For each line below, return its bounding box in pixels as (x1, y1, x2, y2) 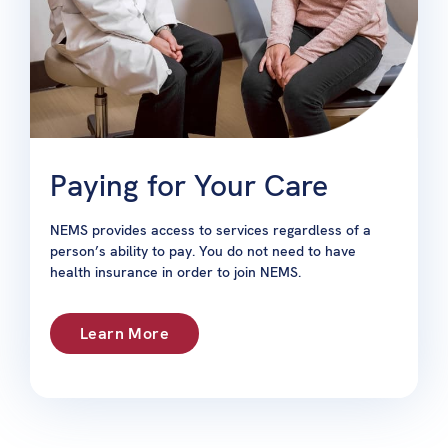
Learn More (80, 323, 169, 345)
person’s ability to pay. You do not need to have (50, 242, 356, 261)
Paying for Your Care (50, 166, 328, 206)
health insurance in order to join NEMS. (50, 263, 301, 282)
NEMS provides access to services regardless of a (50, 221, 371, 240)
